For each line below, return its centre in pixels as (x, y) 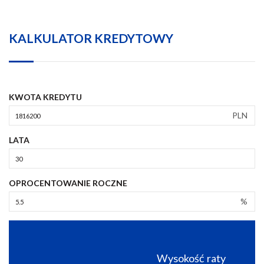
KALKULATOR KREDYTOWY (91, 38)
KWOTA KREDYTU (45, 97)
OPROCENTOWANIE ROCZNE (68, 183)
